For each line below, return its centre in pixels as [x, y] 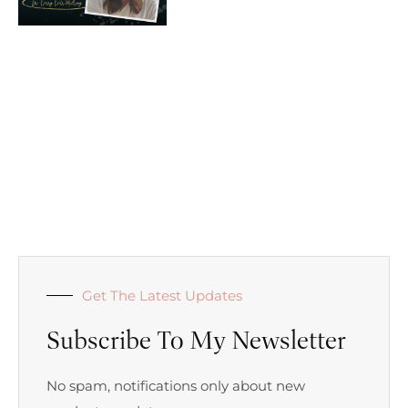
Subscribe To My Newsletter [196, 341]
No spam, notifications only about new [176, 386]
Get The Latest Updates [162, 296]
